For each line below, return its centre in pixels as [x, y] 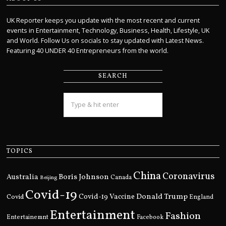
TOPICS [20, 151]
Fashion [183, 216]
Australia [23, 177]
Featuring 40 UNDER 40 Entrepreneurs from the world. [88, 50]
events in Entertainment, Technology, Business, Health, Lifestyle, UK [108, 30]
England [202, 197]
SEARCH [113, 76]
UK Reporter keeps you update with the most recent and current [103, 20]
